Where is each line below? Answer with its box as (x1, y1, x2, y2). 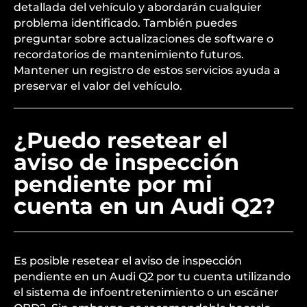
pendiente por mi (14, 171, 212, 197)
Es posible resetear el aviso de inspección (14, 254, 242, 267)
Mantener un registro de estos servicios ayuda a (14, 64, 280, 77)
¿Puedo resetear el (14, 127, 228, 153)
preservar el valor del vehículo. (14, 79, 182, 93)
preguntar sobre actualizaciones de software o (14, 32, 273, 45)
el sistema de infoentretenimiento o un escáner (14, 286, 279, 299)
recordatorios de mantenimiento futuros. (14, 48, 244, 61)
